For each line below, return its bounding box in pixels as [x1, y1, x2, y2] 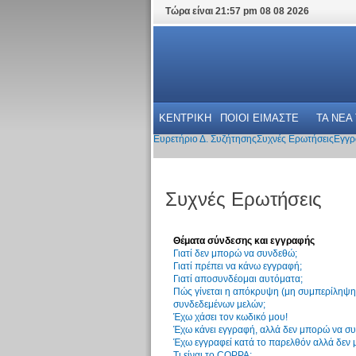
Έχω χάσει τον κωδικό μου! [172, 311, 288, 323]
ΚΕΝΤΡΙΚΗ [158, 112, 211, 124]
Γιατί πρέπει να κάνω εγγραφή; [172, 261, 302, 272]
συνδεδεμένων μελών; [172, 299, 265, 310]
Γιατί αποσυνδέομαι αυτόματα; [172, 273, 303, 284]
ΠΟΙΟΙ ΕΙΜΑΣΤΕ [219, 112, 299, 124]
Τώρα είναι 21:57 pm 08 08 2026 [164, 6, 309, 17]
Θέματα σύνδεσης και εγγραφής [172, 235, 315, 246]
